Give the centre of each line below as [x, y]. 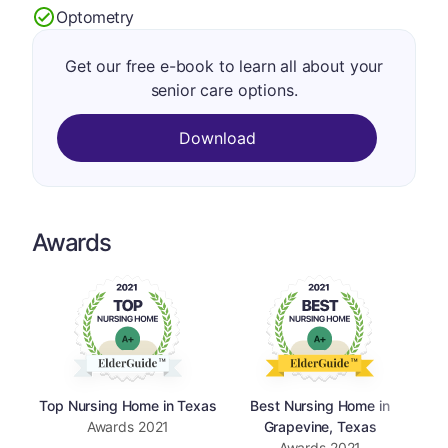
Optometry [95, 16]
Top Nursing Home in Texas [128, 405]
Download [217, 138]
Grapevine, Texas [320, 426]
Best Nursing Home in [320, 405]
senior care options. [224, 90]
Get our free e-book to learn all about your [224, 66]
